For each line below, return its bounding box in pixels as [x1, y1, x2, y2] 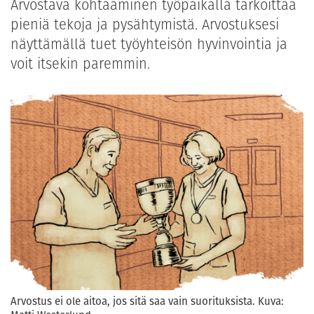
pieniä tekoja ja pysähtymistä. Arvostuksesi [11, 15, 279, 35]
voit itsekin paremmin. [11, 54, 150, 74]
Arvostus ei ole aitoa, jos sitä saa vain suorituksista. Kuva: [11, 293, 284, 308]
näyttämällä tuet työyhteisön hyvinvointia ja [11, 34, 287, 55]
